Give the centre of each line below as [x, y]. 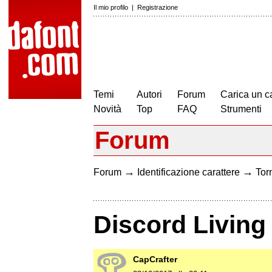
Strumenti [241, 109]
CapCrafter [155, 260]
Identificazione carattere [189, 172]
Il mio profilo [111, 7]
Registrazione [158, 7]
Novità [107, 109]
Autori [149, 94]
